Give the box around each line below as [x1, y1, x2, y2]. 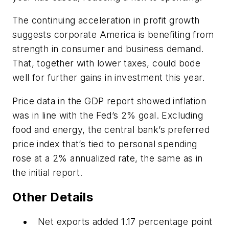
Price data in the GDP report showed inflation [12, 96, 206, 106]
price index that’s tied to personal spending [12, 139, 197, 149]
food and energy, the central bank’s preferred [12, 124, 210, 135]
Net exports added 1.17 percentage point [38, 216, 213, 227]
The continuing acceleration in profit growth [12, 15, 200, 26]
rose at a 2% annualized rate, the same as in [12, 153, 203, 164]
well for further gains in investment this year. [12, 72, 205, 83]
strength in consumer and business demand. [12, 43, 204, 55]
